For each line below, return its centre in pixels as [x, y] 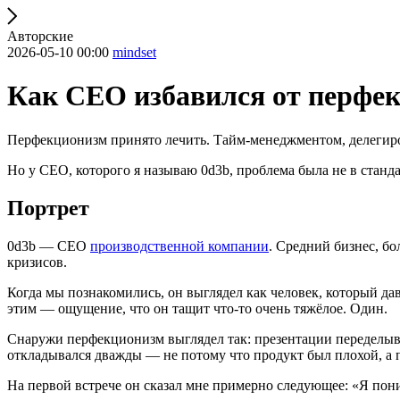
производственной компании [179, 246]
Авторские [40, 36]
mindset [134, 52]
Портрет [48, 208]
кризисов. [37, 262]
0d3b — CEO [49, 246]
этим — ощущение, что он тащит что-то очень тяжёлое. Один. [197, 308]
